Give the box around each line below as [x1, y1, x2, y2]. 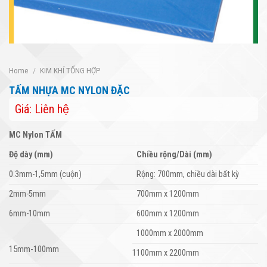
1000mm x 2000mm [136, 228, 204, 239]
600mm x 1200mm [136, 209, 200, 219]
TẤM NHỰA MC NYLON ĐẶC [9, 84, 130, 97]
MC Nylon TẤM [9, 130, 62, 141]
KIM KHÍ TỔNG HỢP [40, 65, 101, 75]
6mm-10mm [9, 209, 50, 219]
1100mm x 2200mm [132, 248, 199, 259]
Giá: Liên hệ [15, 102, 69, 117]
